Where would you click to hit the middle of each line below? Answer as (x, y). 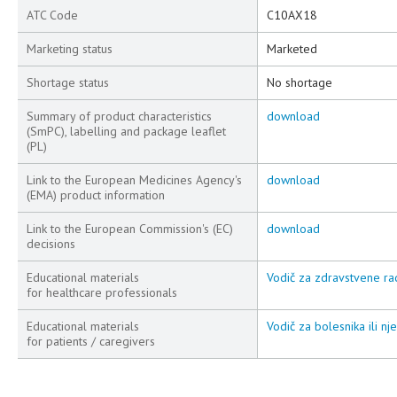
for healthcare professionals (102, 292)
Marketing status (70, 49)
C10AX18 (292, 15)
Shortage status (68, 82)
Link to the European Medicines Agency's (134, 180)
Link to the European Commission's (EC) (130, 229)
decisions (51, 244)
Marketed (292, 49)
